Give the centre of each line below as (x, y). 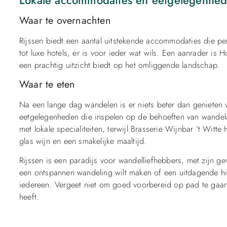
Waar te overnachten (65, 20)
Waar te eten (47, 85)
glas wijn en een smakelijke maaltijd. (83, 141)
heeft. (29, 197)
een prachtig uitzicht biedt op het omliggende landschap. (120, 65)
